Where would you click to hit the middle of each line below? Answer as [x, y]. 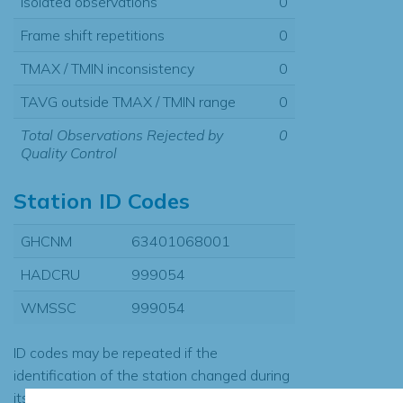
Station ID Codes [102, 200]
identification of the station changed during [152, 375]
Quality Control [69, 152]
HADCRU [50, 274]
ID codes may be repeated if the [116, 352]
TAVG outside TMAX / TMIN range [128, 101]
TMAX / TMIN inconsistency [107, 68]
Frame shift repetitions [93, 35]
